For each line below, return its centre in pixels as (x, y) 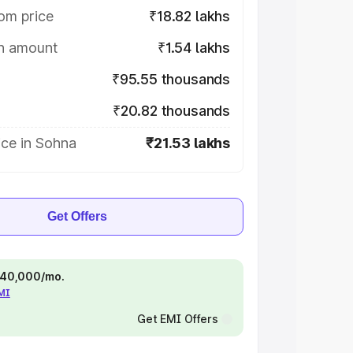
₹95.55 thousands (171, 79)
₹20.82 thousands (171, 111)
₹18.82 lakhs (190, 16)
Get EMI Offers (177, 319)
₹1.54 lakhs (193, 48)
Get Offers (77, 216)
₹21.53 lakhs (188, 143)
